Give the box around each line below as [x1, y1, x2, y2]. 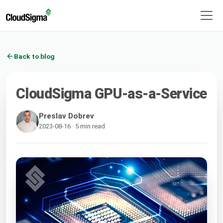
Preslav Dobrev [39, 111, 94, 120]
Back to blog [14, 52, 55, 60]
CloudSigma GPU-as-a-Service [16, 85, 207, 102]
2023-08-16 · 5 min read [39, 122, 105, 130]
